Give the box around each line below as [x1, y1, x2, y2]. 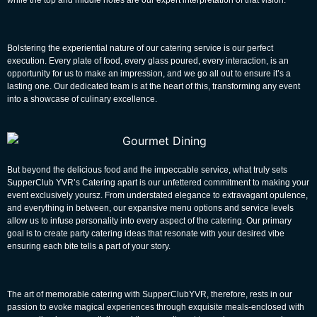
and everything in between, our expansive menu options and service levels [7, 202, 294, 213]
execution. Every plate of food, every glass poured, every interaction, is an [7, 55, 289, 66]
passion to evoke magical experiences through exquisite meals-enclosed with [7, 301, 304, 312]
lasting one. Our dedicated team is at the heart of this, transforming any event [7, 81, 300, 91]
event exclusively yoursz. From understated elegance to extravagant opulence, [7, 190, 308, 200]
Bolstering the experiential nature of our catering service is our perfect [7, 42, 273, 53]
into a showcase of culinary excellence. [7, 93, 157, 104]
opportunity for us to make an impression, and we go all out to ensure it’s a [7, 68, 291, 79]
